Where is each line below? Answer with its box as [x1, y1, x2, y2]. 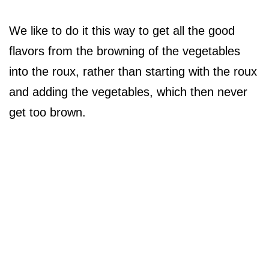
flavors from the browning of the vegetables [9, 44, 240, 58]
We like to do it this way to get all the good [9, 24, 235, 38]
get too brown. [9, 106, 86, 119]
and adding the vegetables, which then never [9, 85, 247, 99]
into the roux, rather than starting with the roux [9, 65, 257, 79]
